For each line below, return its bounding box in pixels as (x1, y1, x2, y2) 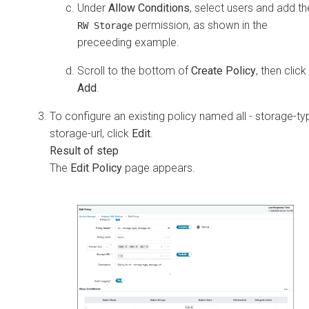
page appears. (122, 161, 195, 175)
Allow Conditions (108, 1, 190, 15)
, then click (256, 64, 306, 78)
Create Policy (191, 64, 256, 78)
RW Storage (77, 20, 132, 32)
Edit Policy (70, 161, 122, 175)
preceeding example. (77, 36, 179, 50)
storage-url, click (50, 127, 132, 141)
